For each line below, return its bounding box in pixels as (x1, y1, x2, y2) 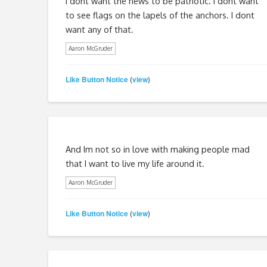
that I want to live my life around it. (65, 157, 204, 169)
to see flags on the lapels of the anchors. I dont (65, 9, 254, 20)
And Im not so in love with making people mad (65, 143, 250, 154)
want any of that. (65, 23, 133, 35)
